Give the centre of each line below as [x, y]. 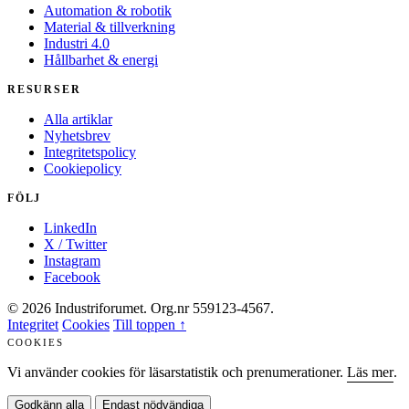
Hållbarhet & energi [101, 60]
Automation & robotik [108, 11]
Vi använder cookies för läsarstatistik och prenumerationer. [177, 372]
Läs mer [370, 372]
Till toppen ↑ [150, 325]
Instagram [72, 261]
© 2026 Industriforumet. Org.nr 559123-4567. [141, 309]
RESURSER [44, 90]
